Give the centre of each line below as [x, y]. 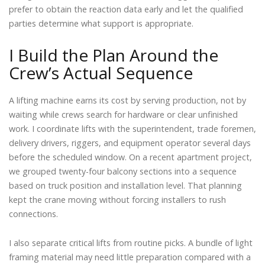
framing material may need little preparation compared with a [130, 257]
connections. [33, 214]
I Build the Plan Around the [114, 55]
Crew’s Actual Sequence [101, 72]
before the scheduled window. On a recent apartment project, [130, 157]
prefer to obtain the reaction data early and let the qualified [126, 9]
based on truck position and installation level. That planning [125, 185]
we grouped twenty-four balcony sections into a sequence [123, 171]
